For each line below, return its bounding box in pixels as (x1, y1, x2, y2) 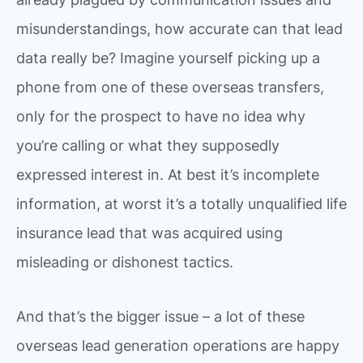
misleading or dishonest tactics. (16, 253, 233, 271)
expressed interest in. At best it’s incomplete (16, 165, 319, 183)
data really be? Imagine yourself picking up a (16, 49, 320, 66)
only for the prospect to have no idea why (16, 107, 305, 125)
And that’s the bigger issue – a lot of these (16, 308, 305, 325)
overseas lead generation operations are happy (16, 337, 340, 354)
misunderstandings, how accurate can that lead (16, 19, 343, 37)
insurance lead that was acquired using (16, 224, 283, 241)
